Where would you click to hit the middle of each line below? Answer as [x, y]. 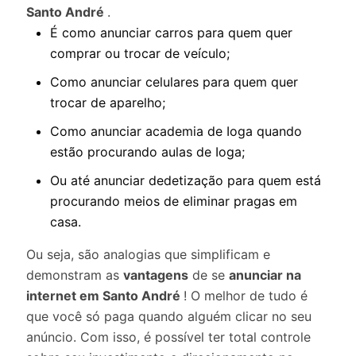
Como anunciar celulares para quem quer [174, 82]
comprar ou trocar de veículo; [140, 53]
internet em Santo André [105, 296]
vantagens [156, 275]
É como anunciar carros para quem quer [171, 33]
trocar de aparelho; [108, 103]
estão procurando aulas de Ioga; [147, 152]
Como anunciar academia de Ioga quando [176, 131]
